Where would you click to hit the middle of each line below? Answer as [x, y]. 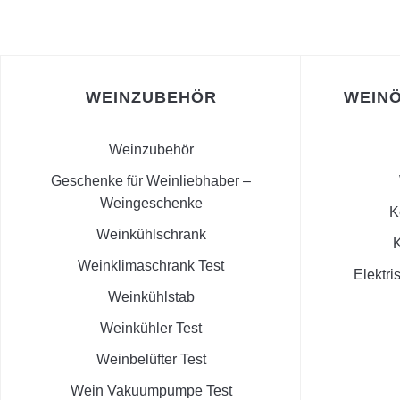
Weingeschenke [151, 204]
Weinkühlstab [151, 297]
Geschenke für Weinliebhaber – [151, 181]
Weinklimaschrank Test [151, 266]
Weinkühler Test [151, 329]
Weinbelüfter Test [151, 360]
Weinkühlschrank [151, 235]
